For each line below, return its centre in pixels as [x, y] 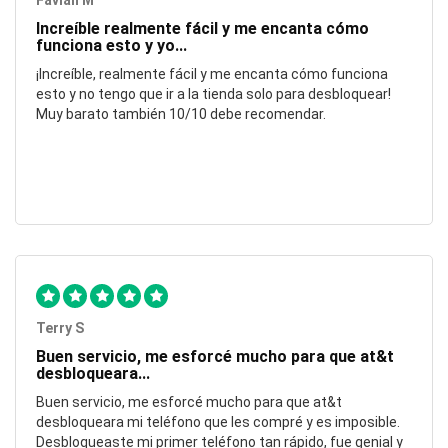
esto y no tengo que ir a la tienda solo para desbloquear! [213, 94]
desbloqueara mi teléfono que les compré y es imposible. [218, 422]
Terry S [60, 328]
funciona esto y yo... [111, 46]
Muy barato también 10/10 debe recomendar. [181, 114]
